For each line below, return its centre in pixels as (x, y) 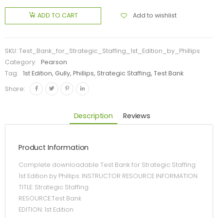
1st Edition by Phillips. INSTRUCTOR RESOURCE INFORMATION (108, 176)
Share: (15, 89)
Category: (21, 62)
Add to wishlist (155, 15)
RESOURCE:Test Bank (50, 199)
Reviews (137, 116)
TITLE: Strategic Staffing (54, 187)
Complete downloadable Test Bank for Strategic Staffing (107, 165)
